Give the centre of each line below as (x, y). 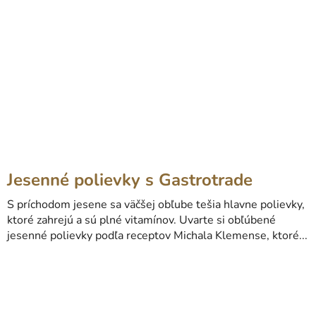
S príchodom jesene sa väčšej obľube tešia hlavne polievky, (156, 205)
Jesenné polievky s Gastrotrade (130, 180)
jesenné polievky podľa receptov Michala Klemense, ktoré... (157, 236)
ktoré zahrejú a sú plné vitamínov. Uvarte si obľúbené (141, 220)
